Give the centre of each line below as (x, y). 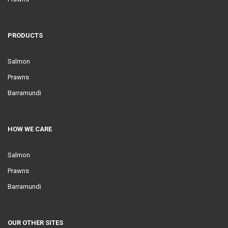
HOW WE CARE (30, 129)
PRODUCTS (25, 35)
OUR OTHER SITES (35, 223)
